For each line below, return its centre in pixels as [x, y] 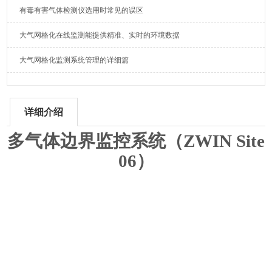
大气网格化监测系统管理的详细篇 [74, 60]
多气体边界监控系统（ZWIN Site [136, 141]
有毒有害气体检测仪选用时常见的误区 [82, 10]
